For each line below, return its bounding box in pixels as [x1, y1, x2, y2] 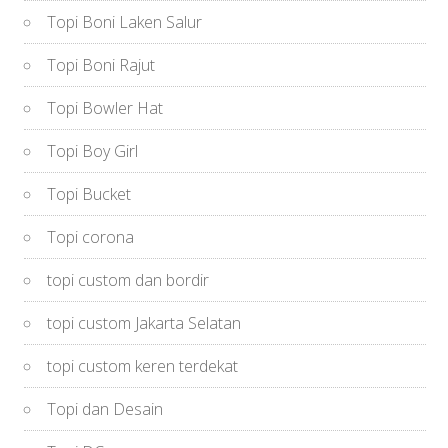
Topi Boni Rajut [47, 53, 156, 76]
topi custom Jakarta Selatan [47, 311, 242, 334]
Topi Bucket [47, 182, 132, 205]
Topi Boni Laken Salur [47, 10, 203, 33]
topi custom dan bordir [47, 268, 210, 291]
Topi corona [47, 225, 135, 248]
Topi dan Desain [47, 397, 164, 420]
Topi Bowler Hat [47, 96, 164, 119]
